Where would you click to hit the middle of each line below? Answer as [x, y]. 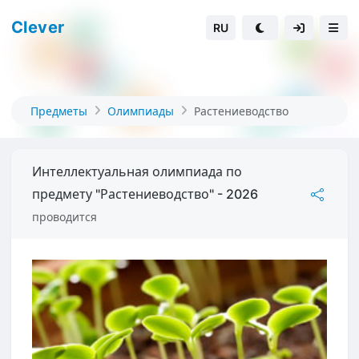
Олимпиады [141, 111]
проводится [65, 217]
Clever [38, 27]
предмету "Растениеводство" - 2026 [145, 194]
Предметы [59, 111]
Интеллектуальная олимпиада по [137, 171]
